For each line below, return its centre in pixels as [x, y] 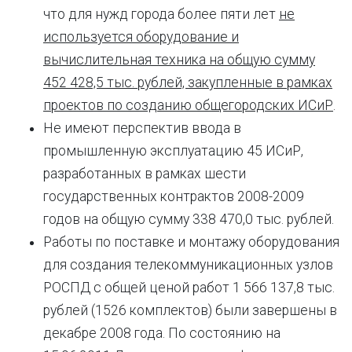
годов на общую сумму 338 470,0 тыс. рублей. [189, 219]
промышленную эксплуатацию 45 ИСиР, [173, 151]
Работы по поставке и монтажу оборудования [191, 242]
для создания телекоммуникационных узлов [188, 265]
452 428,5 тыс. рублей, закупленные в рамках [188, 82]
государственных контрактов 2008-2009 [174, 196]
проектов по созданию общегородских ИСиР [188, 105]
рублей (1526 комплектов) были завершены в [190, 310]
